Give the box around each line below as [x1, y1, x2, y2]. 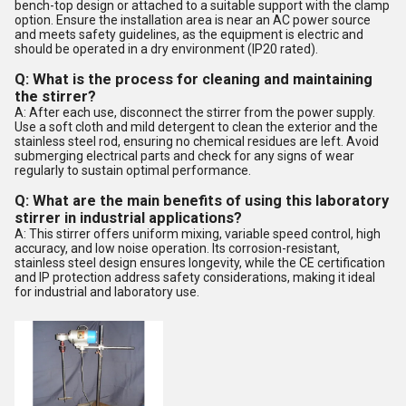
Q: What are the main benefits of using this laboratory [14, 191, 389, 209]
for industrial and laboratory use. [14, 284, 199, 299]
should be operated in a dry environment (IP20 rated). [14, 41, 318, 56]
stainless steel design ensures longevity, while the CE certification [14, 255, 385, 270]
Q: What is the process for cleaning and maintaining [14, 70, 372, 88]
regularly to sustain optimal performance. [14, 162, 251, 178]
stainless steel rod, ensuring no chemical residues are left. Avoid [14, 133, 379, 149]
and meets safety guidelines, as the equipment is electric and [14, 26, 363, 42]
